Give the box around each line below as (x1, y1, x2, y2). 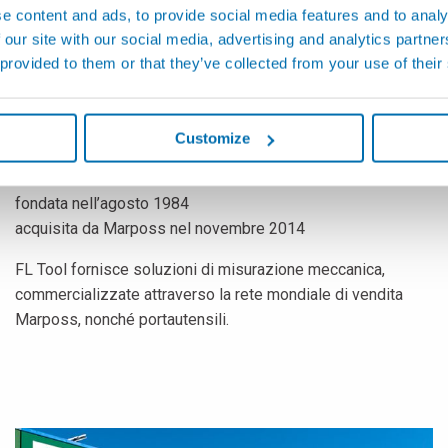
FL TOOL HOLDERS (15, 99, 236, 132)
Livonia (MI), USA (15, 152, 143, 172)
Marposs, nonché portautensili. (15, 309, 229, 329)
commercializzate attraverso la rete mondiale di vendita (15, 284, 403, 304)
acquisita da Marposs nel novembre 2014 (15, 218, 305, 238)
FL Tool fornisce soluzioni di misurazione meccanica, (15, 259, 385, 279)
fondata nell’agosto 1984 (15, 193, 189, 213)
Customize (175, 129, 251, 147)
